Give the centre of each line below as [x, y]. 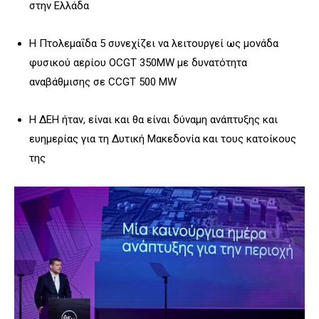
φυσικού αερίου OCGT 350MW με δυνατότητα [138, 62]
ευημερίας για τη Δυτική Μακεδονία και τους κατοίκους [163, 138]
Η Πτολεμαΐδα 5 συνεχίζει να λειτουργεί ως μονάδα [154, 43]
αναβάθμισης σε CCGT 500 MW [103, 82]
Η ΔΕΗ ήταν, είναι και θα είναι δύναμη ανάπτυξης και [153, 119]
